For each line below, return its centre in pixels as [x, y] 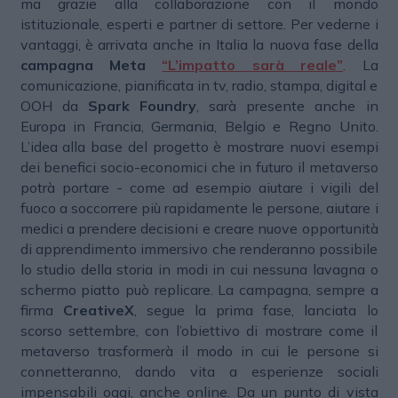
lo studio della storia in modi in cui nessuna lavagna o [199, 270]
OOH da [54, 106]
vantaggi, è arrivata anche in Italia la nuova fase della [199, 45]
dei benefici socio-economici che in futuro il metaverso [199, 167]
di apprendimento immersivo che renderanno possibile [199, 249]
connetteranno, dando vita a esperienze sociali [199, 372]
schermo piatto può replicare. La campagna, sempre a [199, 290]
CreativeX [98, 310]
